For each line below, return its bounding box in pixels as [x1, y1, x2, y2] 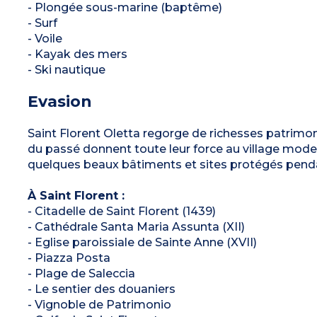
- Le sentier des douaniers [27, 282, 175, 296]
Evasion [27, 91, 92, 111]
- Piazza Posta [27, 250, 110, 265]
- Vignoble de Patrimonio [27, 297, 171, 311]
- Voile [27, 31, 62, 45]
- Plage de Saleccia [27, 266, 135, 280]
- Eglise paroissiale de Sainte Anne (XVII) [27, 235, 257, 249]
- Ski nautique [27, 62, 105, 76]
